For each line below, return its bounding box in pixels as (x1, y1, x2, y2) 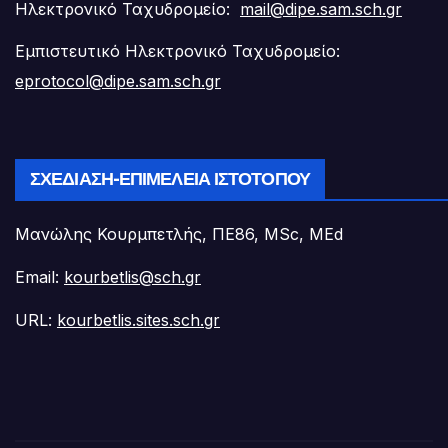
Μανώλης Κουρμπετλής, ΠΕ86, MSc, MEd (15, 224, 343, 245)
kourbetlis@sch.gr (64, 267, 201, 288)
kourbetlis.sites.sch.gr (57, 309, 220, 330)
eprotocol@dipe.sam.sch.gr (15, 71, 221, 92)
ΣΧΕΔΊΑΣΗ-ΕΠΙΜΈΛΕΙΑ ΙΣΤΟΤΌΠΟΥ (30, 168, 310, 191)
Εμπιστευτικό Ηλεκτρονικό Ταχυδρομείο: (15, 41, 340, 62)
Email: (15, 267, 64, 288)
